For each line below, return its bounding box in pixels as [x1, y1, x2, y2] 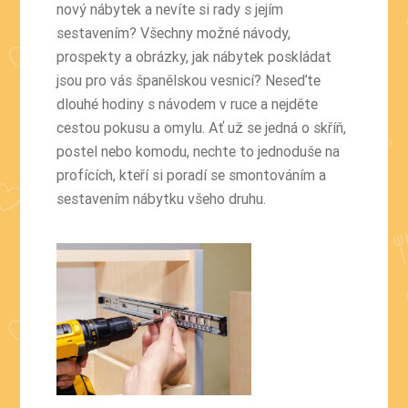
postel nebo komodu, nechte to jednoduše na [56, 141, 341, 160]
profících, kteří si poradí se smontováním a [56, 165, 327, 184]
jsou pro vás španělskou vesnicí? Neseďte [56, 70, 321, 89]
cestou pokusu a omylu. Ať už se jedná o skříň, [56, 117, 347, 137]
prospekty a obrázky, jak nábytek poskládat [56, 46, 332, 66]
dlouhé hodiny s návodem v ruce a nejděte [56, 94, 319, 113]
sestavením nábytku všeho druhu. [56, 189, 267, 208]
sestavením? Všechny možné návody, [56, 23, 291, 42]
